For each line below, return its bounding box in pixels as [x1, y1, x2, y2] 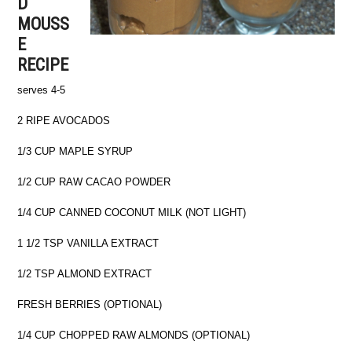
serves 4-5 [17, 84, 66, 96]
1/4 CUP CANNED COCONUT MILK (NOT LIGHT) [17, 207, 247, 218]
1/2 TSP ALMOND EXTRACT [17, 268, 152, 280]
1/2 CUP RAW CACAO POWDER [17, 176, 171, 188]
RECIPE [17, 55, 69, 75]
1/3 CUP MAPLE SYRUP [17, 145, 134, 157]
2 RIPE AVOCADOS [17, 115, 111, 126]
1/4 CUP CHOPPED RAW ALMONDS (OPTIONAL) [17, 329, 251, 341]
